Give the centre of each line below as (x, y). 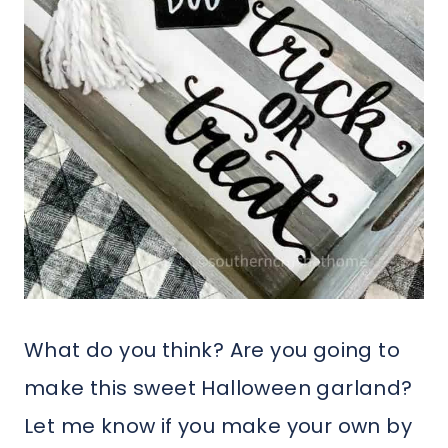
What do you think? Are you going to (212, 350)
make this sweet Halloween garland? (218, 388)
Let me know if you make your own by (218, 426)
